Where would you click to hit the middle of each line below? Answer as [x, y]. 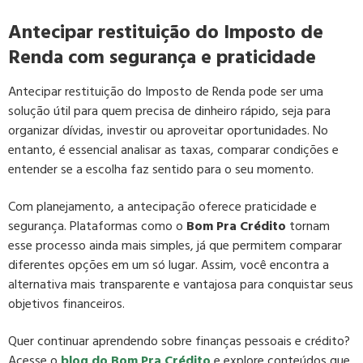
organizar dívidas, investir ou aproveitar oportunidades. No [168, 130]
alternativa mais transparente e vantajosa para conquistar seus [181, 284]
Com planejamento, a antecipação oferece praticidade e [162, 206]
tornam [308, 226]
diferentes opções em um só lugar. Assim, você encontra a [169, 265]
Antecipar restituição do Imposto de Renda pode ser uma [166, 91]
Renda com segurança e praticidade [162, 57]
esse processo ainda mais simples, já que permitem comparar [175, 245]
